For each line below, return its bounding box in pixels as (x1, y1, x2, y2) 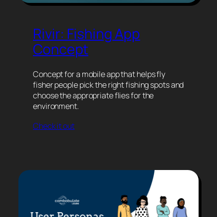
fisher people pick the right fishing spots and (33, 79, 184, 91)
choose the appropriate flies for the (33, 90, 154, 101)
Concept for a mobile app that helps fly (33, 69, 166, 80)
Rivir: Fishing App (33, 24, 140, 44)
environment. (33, 101, 79, 112)
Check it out (33, 121, 75, 132)
